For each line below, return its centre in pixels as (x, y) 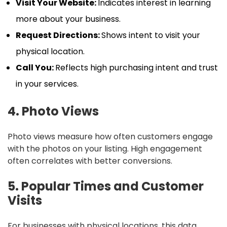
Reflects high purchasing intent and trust (137, 68)
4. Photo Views (53, 111)
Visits (25, 201)
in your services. (47, 84)
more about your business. (68, 19)
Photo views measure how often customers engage (110, 137)
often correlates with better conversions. (90, 161)
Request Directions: (59, 35)
